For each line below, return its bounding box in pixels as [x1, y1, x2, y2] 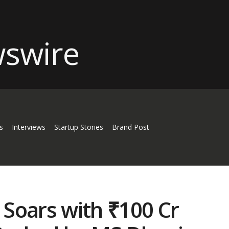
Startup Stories [54, 122, 103, 132]
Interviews [12, 122, 46, 132]
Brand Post [111, 122, 149, 132]
